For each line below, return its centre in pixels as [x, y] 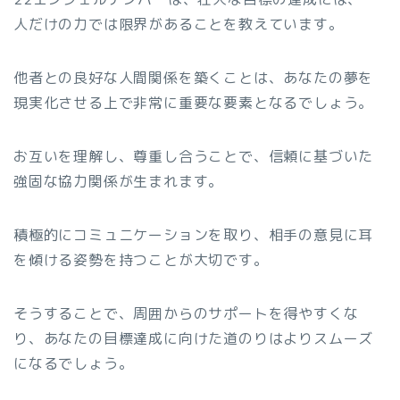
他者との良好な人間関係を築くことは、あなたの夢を [194, 78]
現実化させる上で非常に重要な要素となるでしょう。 [194, 103]
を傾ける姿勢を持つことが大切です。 [141, 260]
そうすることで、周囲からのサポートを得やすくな [186, 314]
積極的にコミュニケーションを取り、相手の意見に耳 [194, 235]
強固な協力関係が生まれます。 [119, 182]
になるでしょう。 [74, 364]
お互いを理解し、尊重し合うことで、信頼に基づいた [194, 157]
